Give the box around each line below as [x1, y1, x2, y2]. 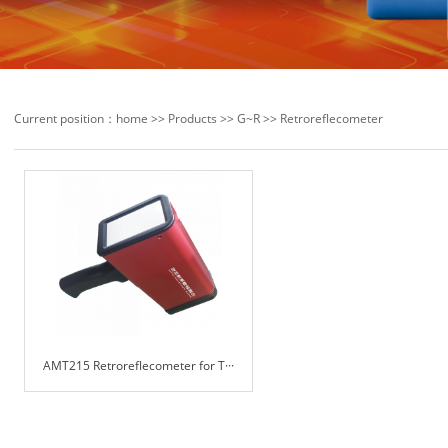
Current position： [14, 109, 116, 127]
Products [168, 109, 217, 127]
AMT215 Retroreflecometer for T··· [43, 356, 234, 374]
